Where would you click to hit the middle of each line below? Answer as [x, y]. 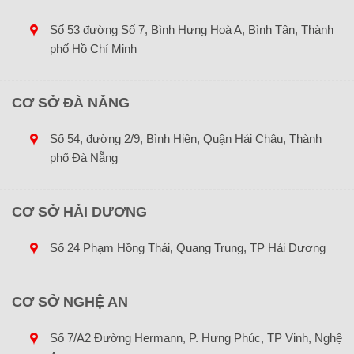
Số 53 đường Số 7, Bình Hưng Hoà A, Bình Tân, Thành [191, 29]
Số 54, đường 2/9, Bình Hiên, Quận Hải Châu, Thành [185, 138]
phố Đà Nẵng [83, 157]
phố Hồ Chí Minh [93, 48]
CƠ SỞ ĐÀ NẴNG [71, 102]
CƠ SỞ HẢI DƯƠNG [79, 211]
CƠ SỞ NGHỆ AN [70, 301]
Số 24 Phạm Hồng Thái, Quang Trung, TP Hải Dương [187, 247]
